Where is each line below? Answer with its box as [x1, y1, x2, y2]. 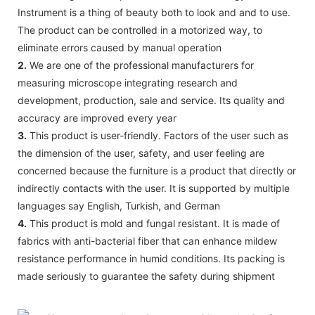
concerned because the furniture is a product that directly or [18, 164, 296, 176]
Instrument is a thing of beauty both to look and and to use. [18, 6, 290, 18]
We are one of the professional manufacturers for [27, 58, 254, 71]
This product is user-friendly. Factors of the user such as [27, 129, 288, 141]
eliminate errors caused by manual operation [18, 41, 221, 53]
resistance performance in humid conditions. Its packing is [18, 252, 285, 264]
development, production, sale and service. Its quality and [18, 94, 285, 106]
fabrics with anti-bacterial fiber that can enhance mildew [18, 234, 277, 247]
